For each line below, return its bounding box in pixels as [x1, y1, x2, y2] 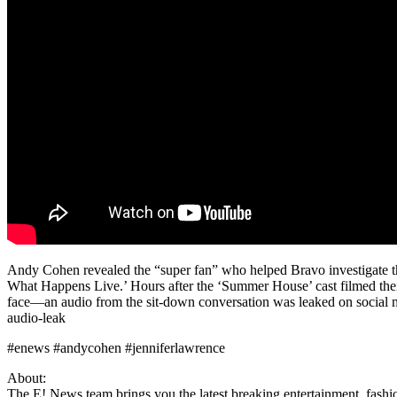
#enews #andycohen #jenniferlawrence [7, 339, 225, 355]
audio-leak [7, 309, 66, 325]
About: [7, 370, 46, 385]
